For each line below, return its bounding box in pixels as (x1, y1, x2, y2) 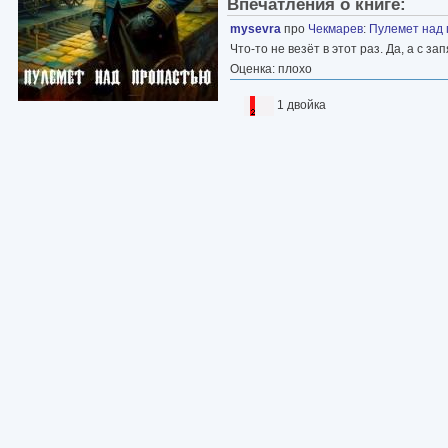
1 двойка (277, 97, 326, 112)
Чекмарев (308, 21, 363, 36)
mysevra (230, 21, 281, 36)
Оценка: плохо (230, 61, 312, 76)
